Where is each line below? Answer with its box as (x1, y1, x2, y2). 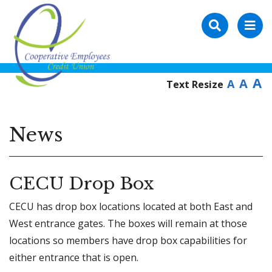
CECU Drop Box (9, 173, 154, 195)
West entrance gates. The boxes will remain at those (9, 216, 247, 230)
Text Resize (166, 78, 226, 91)
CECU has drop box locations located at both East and (9, 199, 253, 213)
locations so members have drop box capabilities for (9, 233, 247, 247)
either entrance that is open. (9, 250, 138, 264)
